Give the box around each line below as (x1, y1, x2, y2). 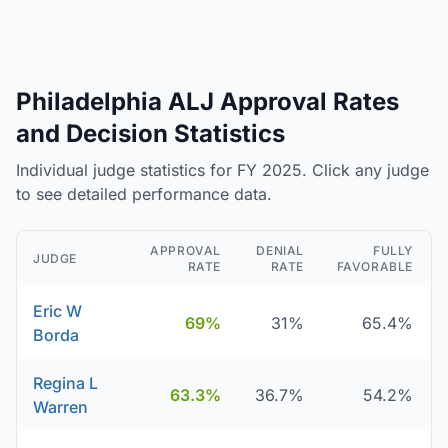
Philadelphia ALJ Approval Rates (16, 87, 399, 116)
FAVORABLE (336, 259, 413, 274)
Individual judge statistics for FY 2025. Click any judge (16, 160, 429, 180)
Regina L (33, 373, 98, 393)
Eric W (33, 301, 82, 321)
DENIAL (256, 243, 304, 258)
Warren (33, 397, 88, 417)
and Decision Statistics (16, 119, 285, 148)
